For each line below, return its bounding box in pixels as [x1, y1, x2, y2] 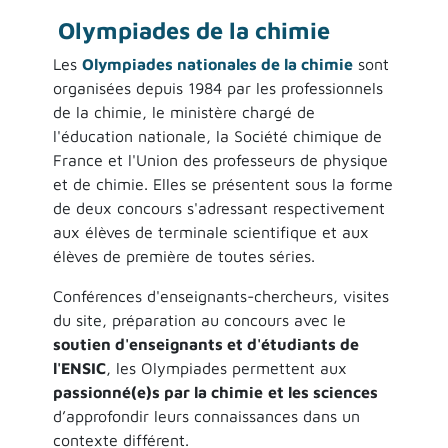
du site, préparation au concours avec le [52, 310, 346, 329]
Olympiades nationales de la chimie [81, 54, 353, 73]
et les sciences [267, 382, 378, 401]
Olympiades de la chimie [57, 15, 336, 44]
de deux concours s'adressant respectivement [52, 198, 385, 217]
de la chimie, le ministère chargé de [52, 102, 315, 121]
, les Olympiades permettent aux [105, 358, 347, 377]
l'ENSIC [52, 358, 106, 377]
